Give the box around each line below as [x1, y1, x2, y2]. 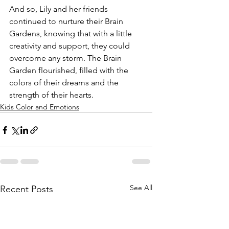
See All [130, 183, 152, 192]
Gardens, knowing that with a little [9, 29, 134, 38]
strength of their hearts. [9, 90, 94, 100]
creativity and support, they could [9, 41, 132, 51]
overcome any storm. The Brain [9, 53, 124, 63]
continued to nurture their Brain [9, 16, 125, 26]
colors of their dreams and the [9, 78, 121, 87]
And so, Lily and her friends [9, 4, 110, 14]
